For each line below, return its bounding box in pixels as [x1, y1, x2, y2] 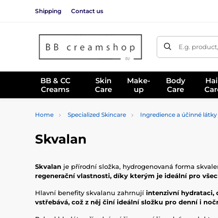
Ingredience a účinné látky [140, 111, 217, 118]
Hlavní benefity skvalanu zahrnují [35, 189, 146, 197]
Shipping [35, 7, 61, 15]
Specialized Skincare [68, 111, 126, 118]
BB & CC [40, 75, 71, 85]
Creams [41, 84, 70, 94]
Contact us [71, 7, 103, 15]
